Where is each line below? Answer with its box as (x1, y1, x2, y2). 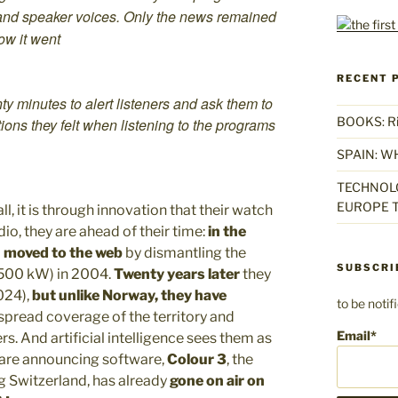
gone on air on (170, 371, 265, 389)
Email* (336, 327, 377, 343)
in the (208, 222, 246, 240)
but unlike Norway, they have (32, 286, 227, 304)
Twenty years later (114, 265, 240, 283)
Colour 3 (167, 350, 227, 368)
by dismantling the (123, 243, 246, 261)
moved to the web (4, 243, 123, 261)
